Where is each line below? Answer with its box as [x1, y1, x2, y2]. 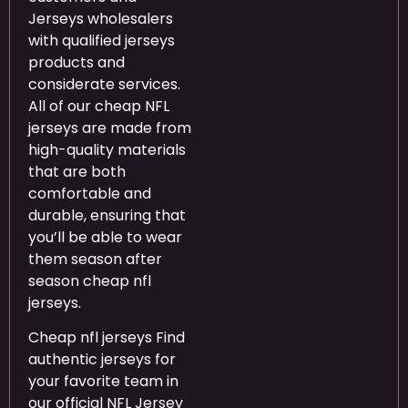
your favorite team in [28, 371, 178, 393]
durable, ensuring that [28, 204, 186, 226]
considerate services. [28, 73, 180, 95]
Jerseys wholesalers [28, 7, 173, 29]
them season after [28, 248, 162, 270]
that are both [28, 160, 126, 182]
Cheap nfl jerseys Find [28, 327, 185, 349]
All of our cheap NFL [28, 95, 169, 117]
